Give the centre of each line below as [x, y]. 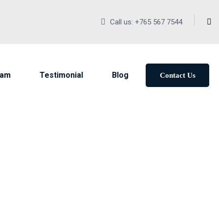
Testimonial [61, 75]
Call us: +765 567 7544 [145, 22]
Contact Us [177, 75]
